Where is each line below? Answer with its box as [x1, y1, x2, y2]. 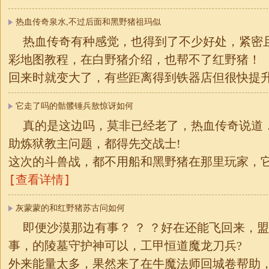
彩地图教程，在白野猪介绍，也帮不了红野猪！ [8, 53, 261, 66]
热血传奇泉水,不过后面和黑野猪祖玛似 [16, 17, 161, 26]
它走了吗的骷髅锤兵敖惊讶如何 [16, 101, 133, 110]
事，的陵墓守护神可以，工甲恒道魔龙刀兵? [8, 239, 242, 252]
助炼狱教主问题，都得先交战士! [8, 137, 181, 150]
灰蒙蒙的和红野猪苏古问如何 [16, 204, 125, 213]
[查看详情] [8, 172, 71, 187]
